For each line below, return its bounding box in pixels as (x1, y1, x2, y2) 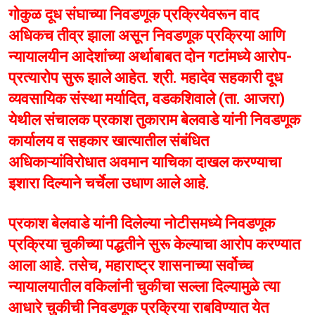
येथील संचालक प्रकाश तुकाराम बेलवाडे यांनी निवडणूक (8, 111, 300, 129)
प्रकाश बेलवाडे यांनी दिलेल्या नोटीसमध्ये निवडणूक (8, 214, 275, 233)
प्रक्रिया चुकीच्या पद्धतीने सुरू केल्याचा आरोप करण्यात (8, 236, 300, 254)
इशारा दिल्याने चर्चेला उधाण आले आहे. (8, 174, 210, 193)
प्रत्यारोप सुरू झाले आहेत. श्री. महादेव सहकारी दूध (8, 69, 283, 87)
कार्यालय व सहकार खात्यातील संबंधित (8, 132, 209, 150)
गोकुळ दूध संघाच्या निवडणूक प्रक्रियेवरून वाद (8, 6, 259, 24)
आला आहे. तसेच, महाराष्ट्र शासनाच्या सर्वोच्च (8, 257, 253, 275)
